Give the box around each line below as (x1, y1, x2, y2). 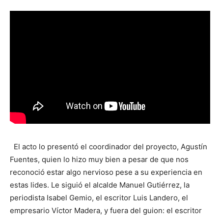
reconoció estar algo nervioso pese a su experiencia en (10, 167, 202, 177)
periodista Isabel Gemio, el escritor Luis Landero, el (10, 192, 188, 202)
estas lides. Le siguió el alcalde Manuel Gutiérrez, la (10, 180, 190, 190)
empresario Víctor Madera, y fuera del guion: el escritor (10, 205, 202, 215)
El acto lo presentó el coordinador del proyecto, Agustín (10, 141, 207, 151)
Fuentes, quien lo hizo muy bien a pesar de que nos (10, 154, 189, 164)
